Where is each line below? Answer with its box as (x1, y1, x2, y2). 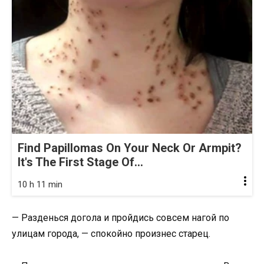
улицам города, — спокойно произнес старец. (12, 228, 210, 240)
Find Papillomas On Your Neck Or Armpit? (18, 141, 242, 156)
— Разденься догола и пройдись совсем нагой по (12, 212, 229, 224)
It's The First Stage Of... (18, 155, 143, 170)
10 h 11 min (18, 179, 62, 190)
